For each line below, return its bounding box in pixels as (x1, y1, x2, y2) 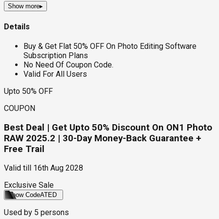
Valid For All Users (23, 69, 87, 79)
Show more (8, 2, 40, 10)
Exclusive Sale (4, 180, 54, 190)
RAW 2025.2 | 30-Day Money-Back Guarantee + (4, 132, 201, 144)
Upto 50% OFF (4, 86, 53, 96)
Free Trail (4, 143, 44, 154)
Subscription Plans (23, 50, 88, 60)
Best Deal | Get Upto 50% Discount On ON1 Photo (4, 122, 212, 133)
